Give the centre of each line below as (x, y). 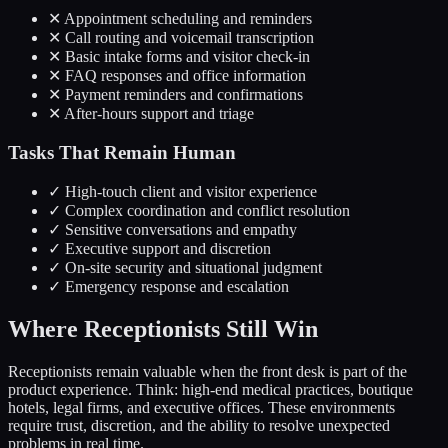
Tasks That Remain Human (122, 152)
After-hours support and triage (157, 113)
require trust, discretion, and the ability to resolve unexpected (199, 426)
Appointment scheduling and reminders (186, 18)
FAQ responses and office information (183, 75)
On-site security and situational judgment (191, 268)
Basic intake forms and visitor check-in (185, 56)
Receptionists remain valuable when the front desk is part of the (207, 372)
